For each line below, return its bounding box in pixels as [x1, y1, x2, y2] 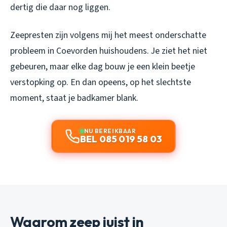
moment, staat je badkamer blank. [10, 91, 138, 104]
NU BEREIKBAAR [84, 127, 136, 135]
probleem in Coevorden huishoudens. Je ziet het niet [10, 44, 207, 57]
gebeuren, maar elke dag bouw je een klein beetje [10, 60, 195, 73]
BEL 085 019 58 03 [80, 133, 163, 145]
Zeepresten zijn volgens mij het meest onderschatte [10, 28, 206, 42]
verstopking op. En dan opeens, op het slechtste [10, 75, 191, 89]
